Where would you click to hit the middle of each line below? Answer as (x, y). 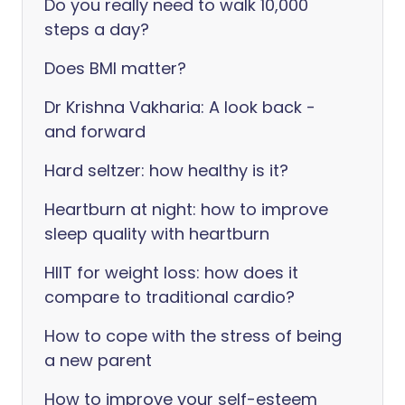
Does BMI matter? (115, 68)
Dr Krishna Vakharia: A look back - (180, 107)
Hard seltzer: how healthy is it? (166, 170)
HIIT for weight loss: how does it (171, 273)
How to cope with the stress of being (193, 336)
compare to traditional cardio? (170, 297)
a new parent (98, 360)
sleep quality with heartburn (157, 234)
